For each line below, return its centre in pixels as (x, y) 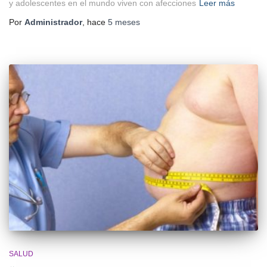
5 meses (124, 22)
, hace (95, 22)
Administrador (53, 22)
